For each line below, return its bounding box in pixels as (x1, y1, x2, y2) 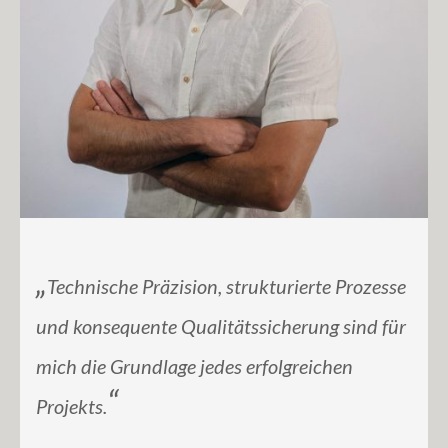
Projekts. (36, 394, 107, 419)
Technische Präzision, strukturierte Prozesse (47, 274, 406, 299)
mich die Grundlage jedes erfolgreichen (36, 354, 353, 379)
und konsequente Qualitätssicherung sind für (36, 314, 406, 339)
